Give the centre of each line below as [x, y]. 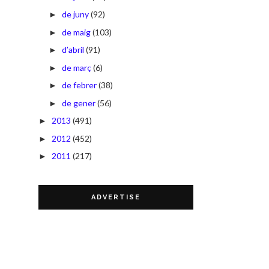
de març [76, 67]
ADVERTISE [116, 198]
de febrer [79, 85]
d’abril [73, 50]
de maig [76, 32]
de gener [78, 103]
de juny [75, 14]
